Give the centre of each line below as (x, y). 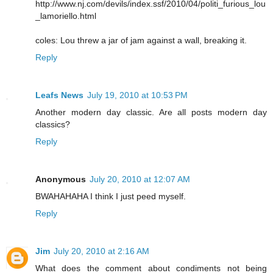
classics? (53, 125)
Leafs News (59, 95)
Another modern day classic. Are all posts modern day (151, 112)
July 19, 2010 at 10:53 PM (137, 95)
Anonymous (61, 179)
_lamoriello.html (66, 16)
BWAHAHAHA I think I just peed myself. (111, 196)
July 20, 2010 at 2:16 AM (101, 251)
